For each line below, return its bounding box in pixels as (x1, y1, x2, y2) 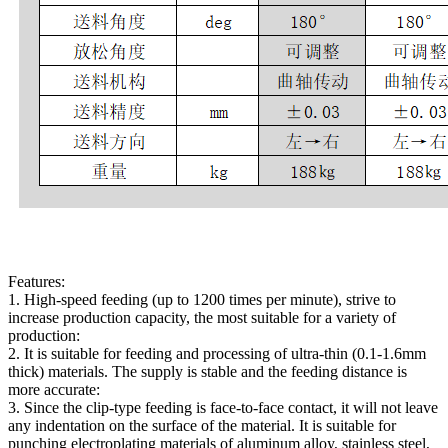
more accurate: (8, 380, 100, 398)
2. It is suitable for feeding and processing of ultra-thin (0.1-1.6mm (8, 344, 426, 362)
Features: (8, 272, 65, 290)
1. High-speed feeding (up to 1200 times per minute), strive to (8, 290, 396, 308)
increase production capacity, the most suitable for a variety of (8, 308, 396, 326)
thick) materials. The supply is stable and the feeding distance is (8, 362, 407, 380)
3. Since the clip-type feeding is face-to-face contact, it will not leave (8, 398, 438, 416)
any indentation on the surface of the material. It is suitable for (8, 416, 396, 434)
